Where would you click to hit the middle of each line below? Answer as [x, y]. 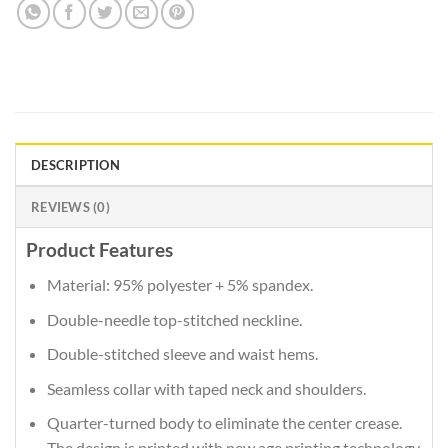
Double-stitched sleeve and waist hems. [182, 354]
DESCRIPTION [75, 165]
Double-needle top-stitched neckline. [174, 319]
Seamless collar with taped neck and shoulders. [206, 388]
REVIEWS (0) [70, 207]
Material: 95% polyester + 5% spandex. [179, 284]
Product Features [99, 250]
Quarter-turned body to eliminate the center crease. [224, 423]
